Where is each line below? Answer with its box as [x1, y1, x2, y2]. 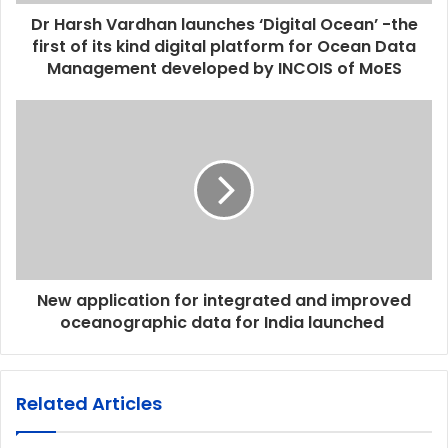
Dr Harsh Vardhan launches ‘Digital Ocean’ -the [30, 13, 418, 37]
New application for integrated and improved [37, 289, 411, 313]
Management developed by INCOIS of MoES [46, 57, 402, 81]
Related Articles [16, 391, 162, 417]
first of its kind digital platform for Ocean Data [32, 35, 416, 59]
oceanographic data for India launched [60, 311, 388, 335]
